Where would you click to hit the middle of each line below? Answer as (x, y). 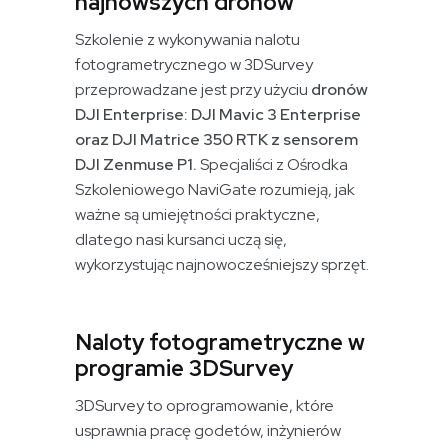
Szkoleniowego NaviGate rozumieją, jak (215, 190)
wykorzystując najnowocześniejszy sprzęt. (222, 265)
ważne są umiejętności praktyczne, (198, 215)
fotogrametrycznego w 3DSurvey (194, 65)
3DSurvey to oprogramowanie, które (205, 405)
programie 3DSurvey (184, 367)
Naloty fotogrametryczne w (220, 341)
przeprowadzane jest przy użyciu (193, 90)
